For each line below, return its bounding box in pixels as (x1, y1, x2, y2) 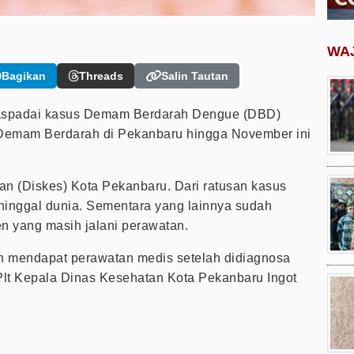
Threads (79, 70, 123, 83)
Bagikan (2, 70, 46, 83)
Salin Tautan (161, 70, 228, 83)
